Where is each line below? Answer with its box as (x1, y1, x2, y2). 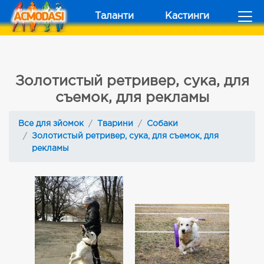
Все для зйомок (18, 120, 84, 127)
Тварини (97, 120, 133, 127)
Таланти (95, 12, 134, 21)
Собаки (147, 120, 178, 127)
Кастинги (165, 12, 209, 21)
